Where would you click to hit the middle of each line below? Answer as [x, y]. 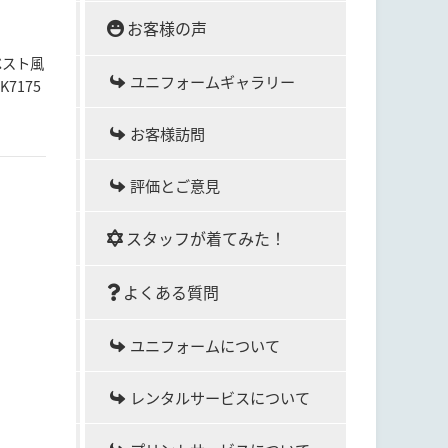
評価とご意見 [175, 185]
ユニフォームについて [205, 345]
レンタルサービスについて [220, 397]
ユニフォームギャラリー [212, 81]
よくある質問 [171, 292]
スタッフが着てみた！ [206, 238]
